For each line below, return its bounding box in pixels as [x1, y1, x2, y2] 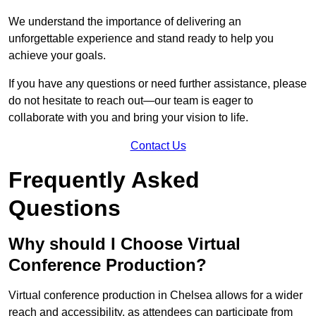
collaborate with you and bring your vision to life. [8, 111, 248, 124]
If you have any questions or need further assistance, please [8, 78, 307, 90]
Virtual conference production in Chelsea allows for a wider [8, 289, 303, 302]
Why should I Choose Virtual [8, 234, 241, 254]
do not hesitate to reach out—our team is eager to [8, 95, 253, 107]
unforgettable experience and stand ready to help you [8, 32, 274, 45]
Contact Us [130, 140, 186, 152]
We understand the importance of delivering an [8, 16, 241, 28]
